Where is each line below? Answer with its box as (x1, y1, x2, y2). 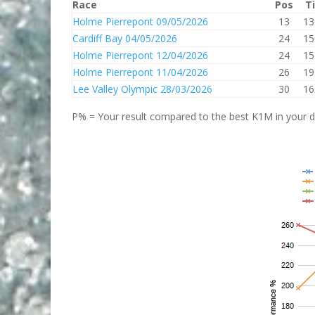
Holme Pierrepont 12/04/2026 (72, 49, 208, 62)
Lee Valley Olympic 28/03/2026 (72, 82, 212, 96)
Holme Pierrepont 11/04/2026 (72, 65, 208, 79)
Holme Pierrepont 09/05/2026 (72, 15, 208, 28)
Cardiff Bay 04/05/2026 (72, 32, 177, 45)
